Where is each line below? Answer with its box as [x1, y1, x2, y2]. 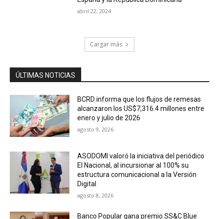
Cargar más [90, 40, 122, 49]
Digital [77, 179, 97, 188]
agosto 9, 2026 [77, 126, 114, 133]
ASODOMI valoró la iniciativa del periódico [77, 152, 205, 160]
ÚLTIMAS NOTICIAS [16, 71, 75, 80]
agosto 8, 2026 [77, 191, 114, 199]
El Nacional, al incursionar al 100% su [77, 161, 189, 169]
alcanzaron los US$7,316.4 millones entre [77, 105, 205, 113]
